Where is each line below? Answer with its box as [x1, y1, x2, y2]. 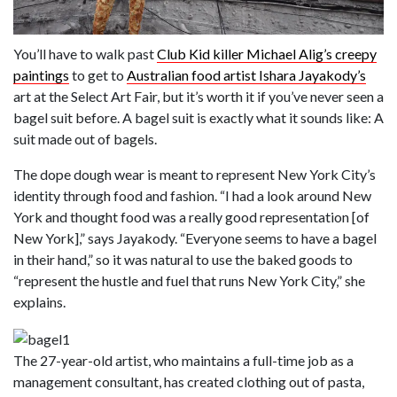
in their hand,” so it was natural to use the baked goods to [13, 251, 353, 268]
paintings [13, 66, 69, 83]
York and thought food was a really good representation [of [13, 208, 370, 225]
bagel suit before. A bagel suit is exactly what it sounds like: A [13, 109, 384, 126]
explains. [13, 293, 66, 310]
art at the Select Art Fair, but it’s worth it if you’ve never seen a [13, 88, 384, 105]
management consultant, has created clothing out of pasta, [13, 372, 364, 390]
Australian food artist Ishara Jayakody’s [127, 66, 366, 83]
